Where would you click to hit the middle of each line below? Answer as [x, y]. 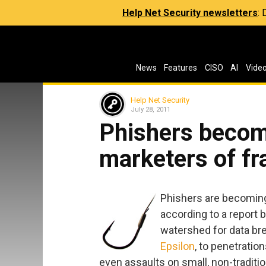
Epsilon [178, 246]
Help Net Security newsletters [190, 13]
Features [181, 68]
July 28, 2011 [151, 109]
